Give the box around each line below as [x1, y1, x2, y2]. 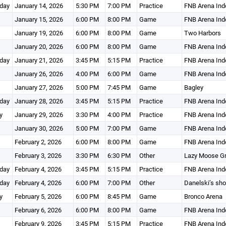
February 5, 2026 [14, 192, 62, 201]
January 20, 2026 [14, 42, 63, 51]
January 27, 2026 [14, 83, 63, 92]
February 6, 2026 [14, 205, 62, 214]
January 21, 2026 [14, 55, 63, 65]
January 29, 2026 [14, 110, 63, 119]
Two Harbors [184, 28, 221, 37]
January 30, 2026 [14, 124, 63, 133]
